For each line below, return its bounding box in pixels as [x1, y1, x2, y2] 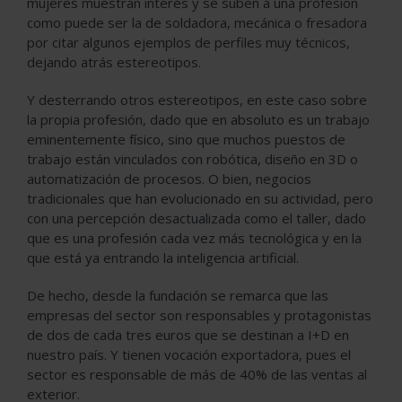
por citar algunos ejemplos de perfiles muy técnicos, [27, 33, 350, 51]
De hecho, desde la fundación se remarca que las [27, 286, 328, 304]
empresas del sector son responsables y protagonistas [27, 306, 371, 324]
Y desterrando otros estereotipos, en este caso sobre [27, 91, 367, 109]
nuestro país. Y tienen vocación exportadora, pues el [27, 345, 351, 363]
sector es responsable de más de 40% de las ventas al [27, 365, 367, 383]
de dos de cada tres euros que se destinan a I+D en [27, 326, 349, 344]
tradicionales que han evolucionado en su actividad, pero [27, 189, 373, 207]
